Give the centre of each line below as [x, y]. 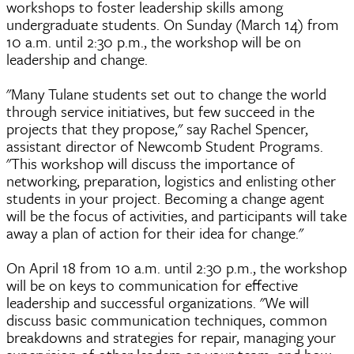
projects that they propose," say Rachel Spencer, [157, 128]
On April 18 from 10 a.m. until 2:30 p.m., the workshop [177, 267]
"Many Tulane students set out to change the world [166, 93]
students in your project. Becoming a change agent [166, 198]
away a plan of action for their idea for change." [155, 232]
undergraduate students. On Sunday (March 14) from [173, 24]
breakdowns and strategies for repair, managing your [171, 337]
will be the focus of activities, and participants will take [177, 215]
